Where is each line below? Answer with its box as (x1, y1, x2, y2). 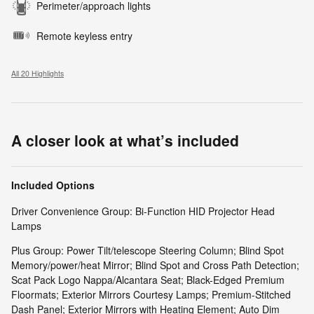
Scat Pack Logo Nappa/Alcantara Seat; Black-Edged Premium (11, 272, 285, 287)
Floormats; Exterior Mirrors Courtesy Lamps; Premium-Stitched (11, 287, 291, 301)
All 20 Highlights (11, 67, 64, 78)
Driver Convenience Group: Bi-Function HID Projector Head (11, 203, 275, 218)
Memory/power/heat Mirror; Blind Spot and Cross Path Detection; (11, 257, 299, 272)
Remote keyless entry (36, 28, 132, 43)
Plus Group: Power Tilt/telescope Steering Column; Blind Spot (11, 243, 284, 257)
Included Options (11, 177, 95, 192)
